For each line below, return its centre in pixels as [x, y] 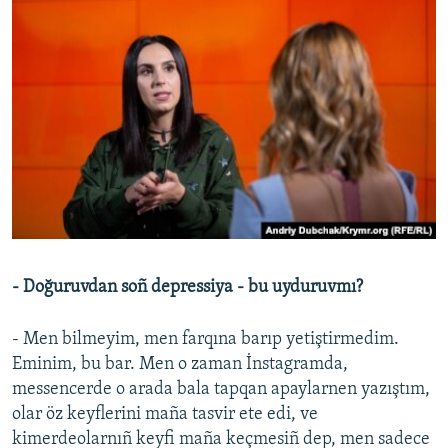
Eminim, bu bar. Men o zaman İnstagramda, [180, 365]
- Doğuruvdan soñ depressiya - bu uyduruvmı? [187, 288]
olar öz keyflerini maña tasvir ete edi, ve [165, 415]
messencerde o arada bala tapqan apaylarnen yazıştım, [221, 390]
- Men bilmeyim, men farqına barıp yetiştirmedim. [205, 340]
